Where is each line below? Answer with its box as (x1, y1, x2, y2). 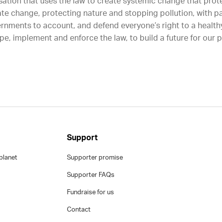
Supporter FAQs (67, 172, 115, 178)
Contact (67, 207, 91, 213)
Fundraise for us (67, 189, 114, 196)
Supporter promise (67, 155, 123, 161)
